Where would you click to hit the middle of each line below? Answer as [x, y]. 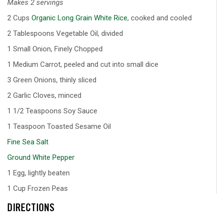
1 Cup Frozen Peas [38, 188]
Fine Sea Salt [28, 142]
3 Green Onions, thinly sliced [52, 80]
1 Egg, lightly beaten [39, 173]
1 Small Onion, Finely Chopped [55, 49]
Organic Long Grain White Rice [79, 18]
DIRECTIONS [31, 209]
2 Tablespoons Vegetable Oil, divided [65, 33]
